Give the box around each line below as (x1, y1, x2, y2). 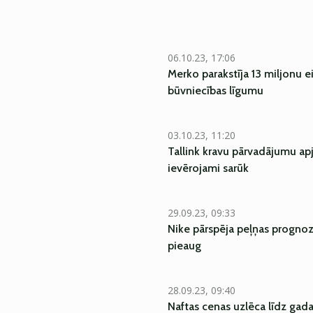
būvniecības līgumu (168, 84, 263, 97)
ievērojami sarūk (168, 161, 249, 175)
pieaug (168, 239, 201, 252)
